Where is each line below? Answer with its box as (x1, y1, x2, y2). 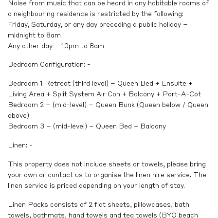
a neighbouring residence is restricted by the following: (8, 10, 183, 18)
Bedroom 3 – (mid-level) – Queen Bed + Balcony (8, 123, 166, 130)
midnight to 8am (8, 32, 61, 39)
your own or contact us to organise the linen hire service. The (8, 171, 206, 179)
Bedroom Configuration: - (8, 61, 91, 69)
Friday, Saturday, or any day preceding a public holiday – (8, 21, 188, 28)
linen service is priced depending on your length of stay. (8, 182, 185, 189)
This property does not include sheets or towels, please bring (8, 161, 206, 168)
